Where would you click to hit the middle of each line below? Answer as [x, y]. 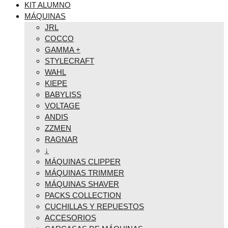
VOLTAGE [62, 106]
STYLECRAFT [69, 61]
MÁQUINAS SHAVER [82, 184]
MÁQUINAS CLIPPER [83, 162]
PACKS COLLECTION [83, 195]
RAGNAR [61, 139]
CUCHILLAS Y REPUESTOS [94, 207]
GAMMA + [63, 50]
